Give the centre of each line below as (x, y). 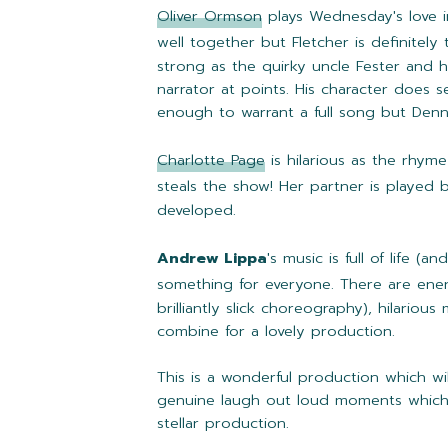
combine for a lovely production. (276, 331)
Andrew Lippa (212, 258)
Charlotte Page (211, 160)
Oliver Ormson (209, 16)
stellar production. (223, 423)
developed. (196, 210)
